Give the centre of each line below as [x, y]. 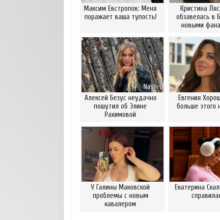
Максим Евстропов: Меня [120, 9]
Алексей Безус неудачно [120, 98]
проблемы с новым [120, 196]
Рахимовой [120, 115]
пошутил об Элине [120, 106]
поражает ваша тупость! [120, 17]
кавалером [120, 204]
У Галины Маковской [120, 187]
